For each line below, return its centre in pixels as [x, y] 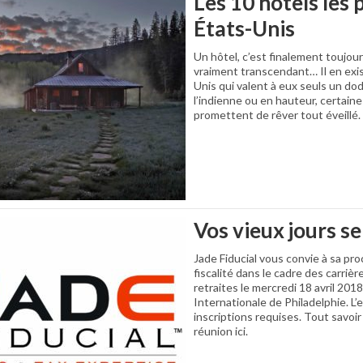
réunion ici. [221, 331]
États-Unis [244, 28]
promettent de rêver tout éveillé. [277, 115]
